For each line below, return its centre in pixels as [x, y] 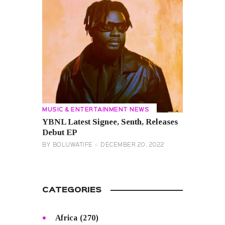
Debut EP [60, 133]
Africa [66, 217]
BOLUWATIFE [73, 145]
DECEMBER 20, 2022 [133, 145]
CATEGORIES [72, 190]
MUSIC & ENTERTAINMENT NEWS [96, 110]
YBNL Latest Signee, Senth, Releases [110, 122]
